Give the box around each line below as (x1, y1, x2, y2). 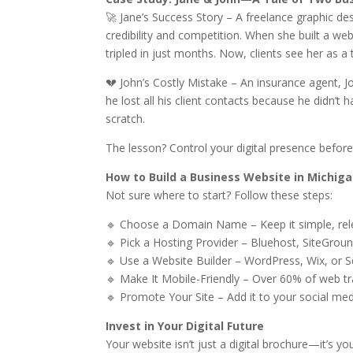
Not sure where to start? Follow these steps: (106, 188, 333, 203)
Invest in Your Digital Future (106, 318, 265, 333)
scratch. (106, 111, 146, 126)
